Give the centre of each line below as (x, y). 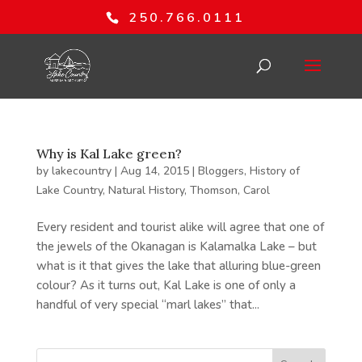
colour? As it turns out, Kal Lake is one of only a (166, 285)
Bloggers (221, 171)
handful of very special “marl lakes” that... (147, 305)
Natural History (146, 190)
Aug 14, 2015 (154, 171)
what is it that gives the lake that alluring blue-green (178, 266)
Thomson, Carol (229, 190)
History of (274, 171)
